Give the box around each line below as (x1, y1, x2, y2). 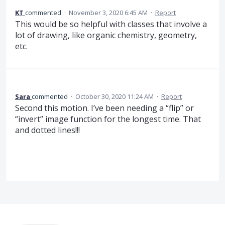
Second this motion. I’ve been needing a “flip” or (15, 102, 194, 114)
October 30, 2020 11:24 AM (75, 91, 154, 101)
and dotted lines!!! (15, 124, 80, 136)
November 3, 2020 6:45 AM (69, 8, 148, 18)
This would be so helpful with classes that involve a (15, 19, 207, 30)
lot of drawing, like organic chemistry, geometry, (15, 30, 197, 41)
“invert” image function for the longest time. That (15, 113, 201, 125)
